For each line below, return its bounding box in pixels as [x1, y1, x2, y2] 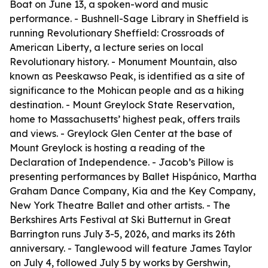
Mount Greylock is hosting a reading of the [10, 142, 205, 154]
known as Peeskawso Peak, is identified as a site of [10, 70, 245, 82]
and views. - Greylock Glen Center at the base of [10, 127, 232, 139]
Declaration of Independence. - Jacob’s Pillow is [10, 156, 233, 168]
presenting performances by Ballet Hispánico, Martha [10, 170, 257, 182]
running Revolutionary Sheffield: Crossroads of [10, 27, 224, 39]
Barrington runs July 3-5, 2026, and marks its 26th [10, 228, 235, 240]
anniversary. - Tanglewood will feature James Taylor [10, 242, 252, 254]
